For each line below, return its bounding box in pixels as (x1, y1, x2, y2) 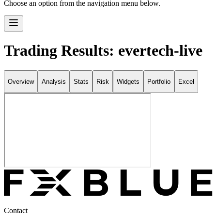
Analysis (42, 78, 66, 86)
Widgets (117, 78, 139, 86)
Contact (4, 206, 28, 215)
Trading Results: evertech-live (4, 42, 202, 60)
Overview (8, 78, 34, 86)
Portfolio (147, 78, 170, 86)
